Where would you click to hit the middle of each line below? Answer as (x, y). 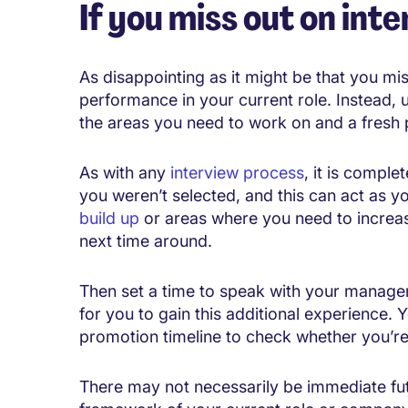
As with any (125, 172)
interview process (237, 172)
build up (109, 218)
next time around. (146, 240)
